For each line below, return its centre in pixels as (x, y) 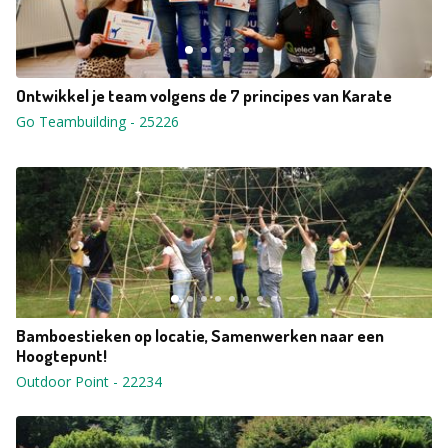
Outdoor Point (64, 381)
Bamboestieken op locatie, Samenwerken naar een (200, 335)
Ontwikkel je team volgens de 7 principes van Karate (204, 95)
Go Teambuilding (71, 121)
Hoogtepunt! (61, 355)
